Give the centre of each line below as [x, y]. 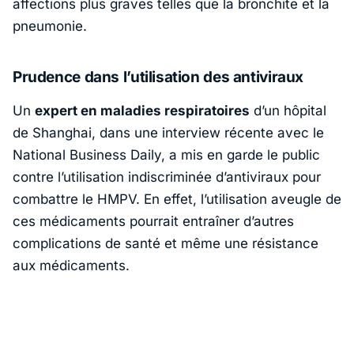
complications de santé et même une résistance [166, 244]
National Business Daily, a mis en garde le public [166, 155]
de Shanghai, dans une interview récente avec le [168, 133]
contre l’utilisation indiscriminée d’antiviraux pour [167, 177]
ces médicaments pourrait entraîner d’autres [153, 222]
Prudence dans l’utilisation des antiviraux [158, 77]
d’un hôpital [288, 111]
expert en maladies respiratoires [142, 111]
